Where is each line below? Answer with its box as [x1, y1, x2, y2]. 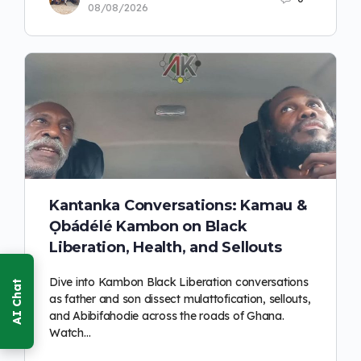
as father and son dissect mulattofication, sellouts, [49, 292, 311, 307]
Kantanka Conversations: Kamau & [49, 197, 307, 215]
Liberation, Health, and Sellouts [49, 239, 282, 257]
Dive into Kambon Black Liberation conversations [49, 275, 309, 290]
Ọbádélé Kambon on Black [49, 218, 247, 236]
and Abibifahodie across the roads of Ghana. [49, 309, 284, 324]
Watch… [49, 326, 91, 341]
